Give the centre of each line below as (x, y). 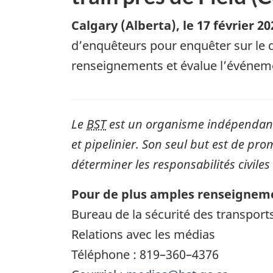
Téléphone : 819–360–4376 (145, 254)
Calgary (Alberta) (124, 25)
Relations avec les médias (143, 234)
